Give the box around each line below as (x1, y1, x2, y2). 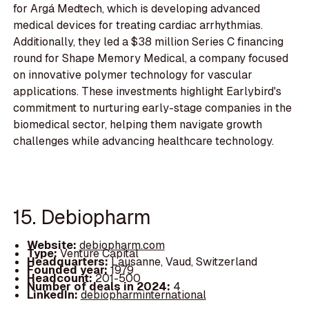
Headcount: (26, 271, 95, 286)
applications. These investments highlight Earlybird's (13, 84, 282, 99)
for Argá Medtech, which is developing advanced (13, 1, 261, 17)
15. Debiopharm (13, 203, 152, 230)
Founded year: (26, 263, 110, 278)
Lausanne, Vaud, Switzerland (110, 255, 257, 270)
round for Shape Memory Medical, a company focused (13, 51, 289, 66)
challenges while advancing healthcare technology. (13, 134, 275, 149)
